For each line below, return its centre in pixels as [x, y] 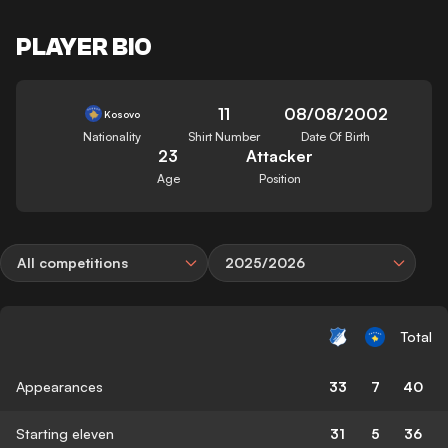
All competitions [72, 262]
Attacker [280, 155]
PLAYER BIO [84, 47]
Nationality [112, 136]
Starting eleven [65, 433]
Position [279, 178]
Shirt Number [223, 136]
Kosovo [122, 113]
